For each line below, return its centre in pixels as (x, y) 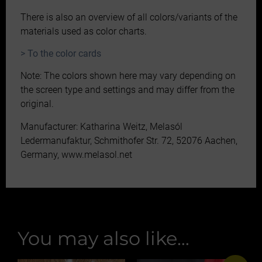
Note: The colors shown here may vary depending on (128, 76)
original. (37, 104)
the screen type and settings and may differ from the (127, 90)
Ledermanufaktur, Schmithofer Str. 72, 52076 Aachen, (129, 140)
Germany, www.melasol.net (76, 154)
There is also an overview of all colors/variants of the (129, 17)
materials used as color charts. (84, 31)
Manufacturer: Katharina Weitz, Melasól (101, 126)
